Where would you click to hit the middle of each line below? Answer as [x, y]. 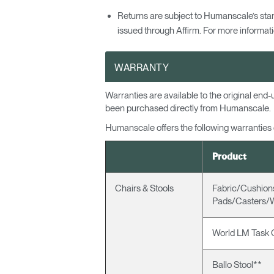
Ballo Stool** [237, 265]
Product [229, 157]
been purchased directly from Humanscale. [188, 108]
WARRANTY [142, 68]
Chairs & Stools [144, 188]
